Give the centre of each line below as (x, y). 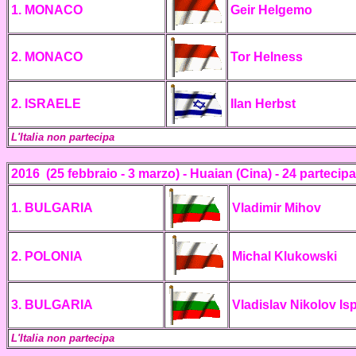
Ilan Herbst (263, 104)
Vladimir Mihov (277, 208)
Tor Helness (267, 57)
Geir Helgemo (271, 10)
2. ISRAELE (46, 104)
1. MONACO (47, 10)
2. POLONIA (47, 256)
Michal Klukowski (284, 256)
